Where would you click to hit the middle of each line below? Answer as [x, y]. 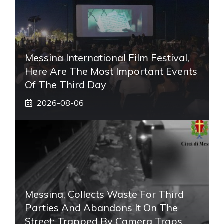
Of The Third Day [66, 84]
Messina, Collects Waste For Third [104, 194]
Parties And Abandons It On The [101, 207]
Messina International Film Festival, [107, 57]
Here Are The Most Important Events [111, 71]
